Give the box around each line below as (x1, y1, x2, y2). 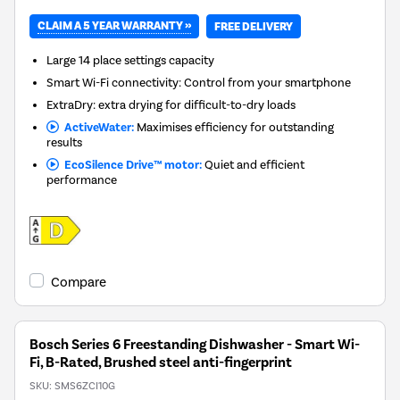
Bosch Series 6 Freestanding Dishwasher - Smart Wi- (29, 336, 360, 354)
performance (46, 172, 118, 187)
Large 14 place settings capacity (46, 53, 215, 68)
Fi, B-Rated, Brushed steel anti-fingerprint (29, 354, 292, 372)
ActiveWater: (58, 120, 134, 136)
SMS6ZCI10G (54, 379, 115, 393)
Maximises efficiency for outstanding (133, 120, 334, 135)
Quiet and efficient (201, 157, 304, 172)
